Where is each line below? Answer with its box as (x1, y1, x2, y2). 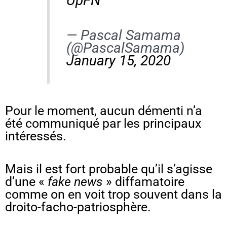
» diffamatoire (103, 174, 184, 189)
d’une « (5, 174, 48, 189)
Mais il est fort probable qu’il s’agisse (5, 161, 212, 176)
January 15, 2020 (66, 52, 171, 69)
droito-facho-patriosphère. (5, 199, 151, 214)
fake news (48, 174, 103, 189)
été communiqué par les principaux (5, 116, 201, 131)
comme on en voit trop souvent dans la (5, 186, 222, 202)
